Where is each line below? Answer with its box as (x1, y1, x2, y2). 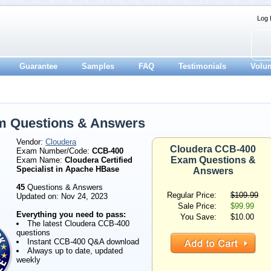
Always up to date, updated (27, 246, 123, 255)
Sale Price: (178, 201, 217, 211)
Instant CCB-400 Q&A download (27, 237, 139, 246)
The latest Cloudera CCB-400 (27, 219, 129, 228)
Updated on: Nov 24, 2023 (16, 192, 108, 201)
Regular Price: (167, 191, 217, 200)
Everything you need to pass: (16, 210, 126, 219)
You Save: (180, 212, 217, 221)
